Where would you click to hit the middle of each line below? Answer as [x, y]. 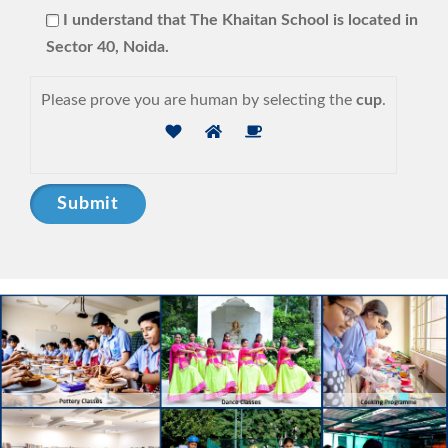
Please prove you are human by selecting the [196, 100]
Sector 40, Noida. [107, 47]
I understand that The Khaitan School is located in [240, 20]
